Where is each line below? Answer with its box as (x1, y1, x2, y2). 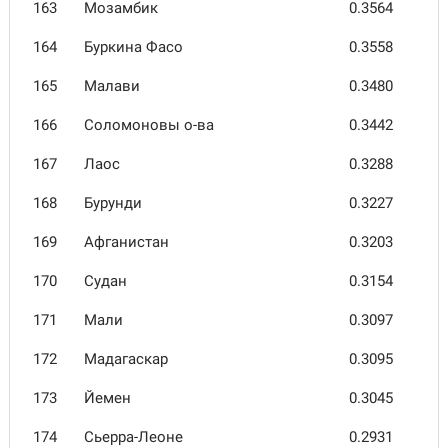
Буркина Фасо (84, 38, 183, 56)
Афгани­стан (84, 233, 169, 251)
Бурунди (84, 194, 142, 212)
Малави (84, 77, 140, 95)
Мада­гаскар (84, 350, 168, 368)
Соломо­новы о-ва (84, 116, 214, 134)
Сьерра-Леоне (84, 428, 183, 446)
